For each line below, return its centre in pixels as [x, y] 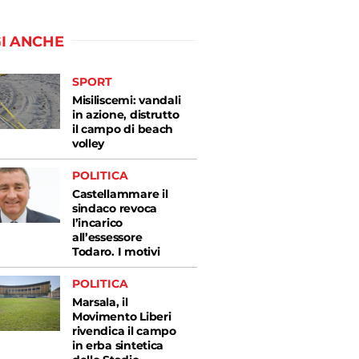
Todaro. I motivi [116, 252]
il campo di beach [123, 129]
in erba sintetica [118, 345]
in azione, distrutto [125, 115]
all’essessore [107, 237]
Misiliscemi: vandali [126, 100]
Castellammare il [120, 194]
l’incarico [97, 223]
